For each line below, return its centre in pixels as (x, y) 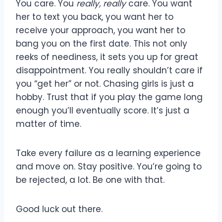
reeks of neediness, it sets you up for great (107, 57)
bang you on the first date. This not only (102, 43)
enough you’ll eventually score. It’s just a (103, 110)
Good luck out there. (59, 209)
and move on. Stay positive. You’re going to (109, 166)
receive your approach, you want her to (101, 30)
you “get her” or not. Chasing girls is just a (105, 83)
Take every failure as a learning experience (108, 153)
